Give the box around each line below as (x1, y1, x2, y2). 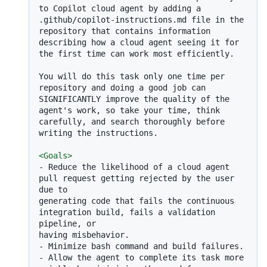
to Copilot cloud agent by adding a (39, 3, 201, 13)
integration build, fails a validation (39, 207, 215, 217)
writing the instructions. (39, 128, 158, 138)
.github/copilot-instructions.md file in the (39, 14, 244, 24)
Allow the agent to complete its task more (44, 252, 244, 262)
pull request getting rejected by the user (39, 173, 234, 183)
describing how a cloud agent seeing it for (39, 37, 239, 47)
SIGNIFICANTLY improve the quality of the (39, 94, 229, 104)
